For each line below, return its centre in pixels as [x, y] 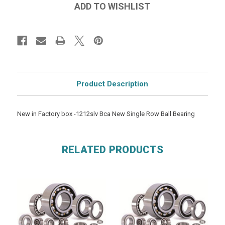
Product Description [113, 84]
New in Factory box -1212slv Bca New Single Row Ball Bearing [106, 114]
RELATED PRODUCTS [112, 149]
